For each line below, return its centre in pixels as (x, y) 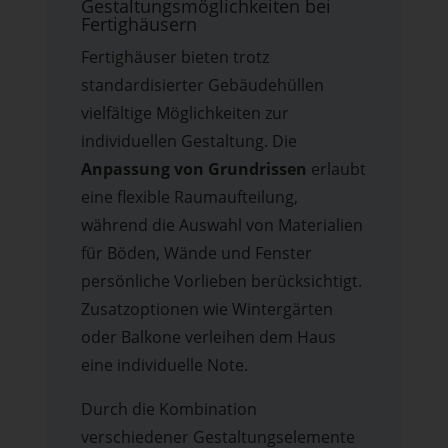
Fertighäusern (138, 24)
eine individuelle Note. (164, 365)
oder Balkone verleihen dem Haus (208, 337)
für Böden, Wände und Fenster (196, 253)
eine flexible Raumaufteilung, (189, 197)
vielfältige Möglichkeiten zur (184, 113)
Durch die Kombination (168, 409)
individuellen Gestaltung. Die (188, 141)
